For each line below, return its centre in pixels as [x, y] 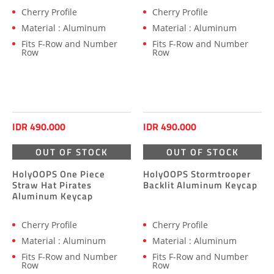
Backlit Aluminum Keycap [200, 185]
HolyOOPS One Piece [59, 174]
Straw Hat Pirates [52, 185]
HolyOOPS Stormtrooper [197, 174]
